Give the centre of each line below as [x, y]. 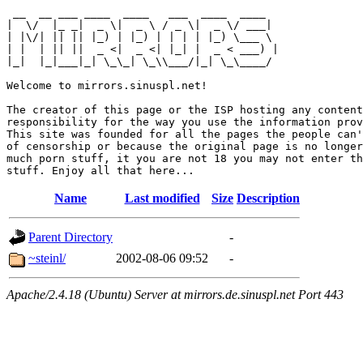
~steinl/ [47, 258]
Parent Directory [70, 237]
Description [268, 198]
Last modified [162, 198]
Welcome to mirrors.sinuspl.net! [107, 85]
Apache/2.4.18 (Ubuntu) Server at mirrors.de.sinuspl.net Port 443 [175, 295]
